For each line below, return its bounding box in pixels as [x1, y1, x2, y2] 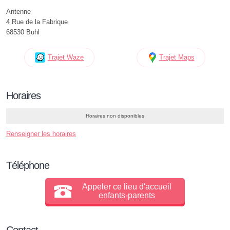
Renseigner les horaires [6, 130, 76, 138]
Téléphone [6, 160, 49, 171]
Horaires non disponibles [86, 113, 144, 119]
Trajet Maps [159, 53, 195, 61]
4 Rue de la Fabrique [6, 18, 68, 26]
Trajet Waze [48, 53, 84, 61]
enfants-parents [98, 191, 155, 200]
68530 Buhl [6, 28, 40, 36]
